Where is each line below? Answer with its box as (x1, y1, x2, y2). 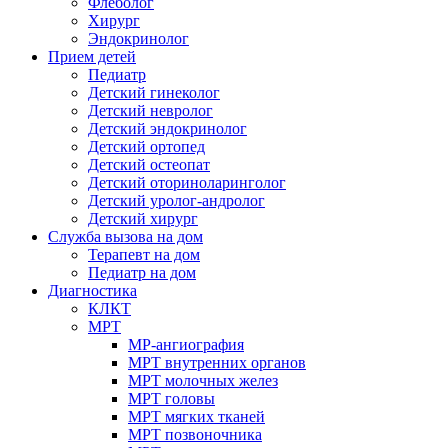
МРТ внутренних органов (128, 353, 306, 371)
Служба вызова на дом (48, 227, 203, 245)
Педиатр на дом (88, 263, 196, 281)
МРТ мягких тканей (128, 407, 265, 425)
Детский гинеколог (88, 83, 220, 101)
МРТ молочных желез (128, 371, 278, 389)
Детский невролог (88, 101, 213, 119)
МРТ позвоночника (128, 425, 262, 443)
